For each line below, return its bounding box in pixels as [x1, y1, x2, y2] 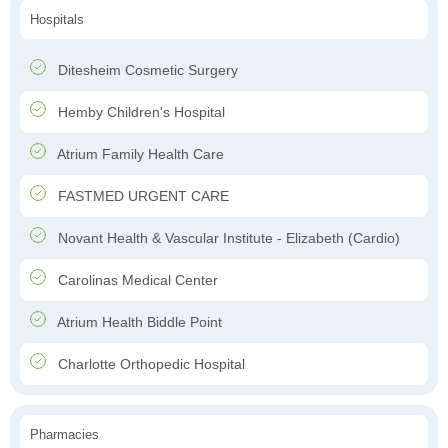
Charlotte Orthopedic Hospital [54, 356, 245, 373]
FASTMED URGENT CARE [54, 188, 229, 205]
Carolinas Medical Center [54, 272, 218, 289]
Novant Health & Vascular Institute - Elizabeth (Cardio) [54, 230, 400, 247]
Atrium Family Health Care [54, 146, 224, 163]
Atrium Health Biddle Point [54, 314, 222, 331]
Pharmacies [30, 427, 99, 443]
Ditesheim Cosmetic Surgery [54, 62, 238, 79]
